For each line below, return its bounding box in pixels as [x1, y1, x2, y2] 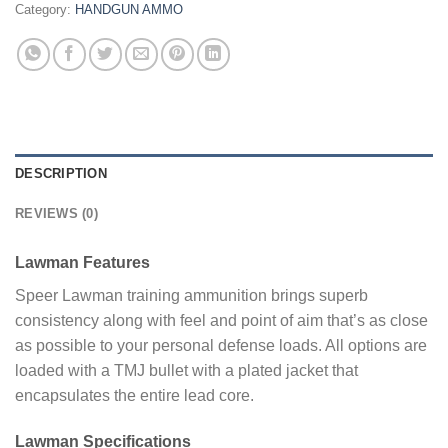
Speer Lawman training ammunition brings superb [15, 286, 368, 304]
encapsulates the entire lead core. [15, 386, 254, 404]
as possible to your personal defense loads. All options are [15, 336, 427, 354]
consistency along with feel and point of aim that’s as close [15, 311, 428, 329]
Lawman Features [15, 253, 150, 271]
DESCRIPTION [15, 165, 107, 181]
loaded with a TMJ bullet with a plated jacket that [15, 361, 358, 379]
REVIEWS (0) [15, 205, 98, 221]
